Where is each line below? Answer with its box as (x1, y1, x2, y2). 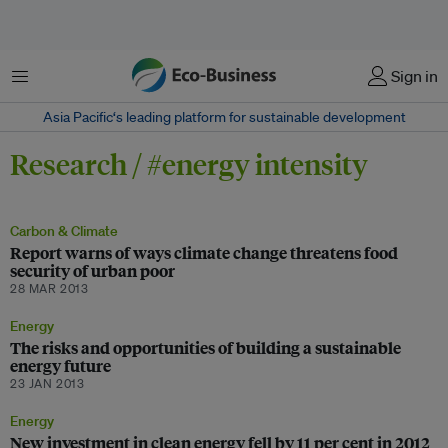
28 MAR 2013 (10, 280, 89, 297)
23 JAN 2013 (10, 375, 85, 392)
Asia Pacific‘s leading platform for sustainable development (42, 108, 406, 126)
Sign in (391, 66, 438, 86)
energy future (10, 354, 111, 377)
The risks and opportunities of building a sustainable (10, 336, 401, 359)
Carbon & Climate (10, 222, 118, 240)
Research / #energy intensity (10, 145, 368, 182)
